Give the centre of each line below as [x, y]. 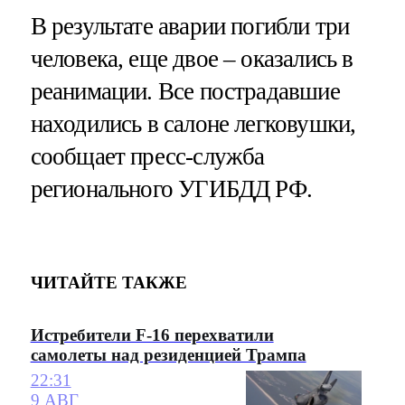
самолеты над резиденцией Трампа [168, 354]
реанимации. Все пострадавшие [185, 91]
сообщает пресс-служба [147, 156]
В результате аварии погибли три [190, 26]
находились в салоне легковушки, [193, 123]
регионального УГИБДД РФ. [171, 188]
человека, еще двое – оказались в [192, 58]
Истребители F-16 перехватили [152, 334]
